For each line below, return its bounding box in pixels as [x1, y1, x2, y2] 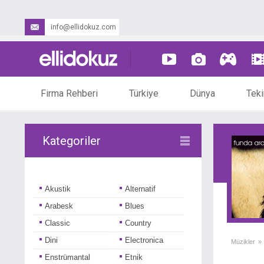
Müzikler [231, 238, 255, 245]
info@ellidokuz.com [51, 23, 116, 31]
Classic [45, 219, 70, 227]
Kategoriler [42, 134, 101, 148]
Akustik [45, 184, 71, 193]
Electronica [125, 236, 163, 245]
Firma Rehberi [41, 88, 98, 99]
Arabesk [45, 202, 73, 210]
